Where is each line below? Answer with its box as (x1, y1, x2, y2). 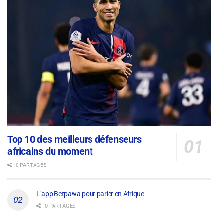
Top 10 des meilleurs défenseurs (7, 133, 142, 145)
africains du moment (7, 145, 93, 157)
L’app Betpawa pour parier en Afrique (36, 189, 144, 198)
